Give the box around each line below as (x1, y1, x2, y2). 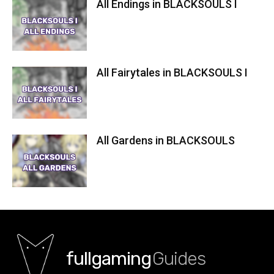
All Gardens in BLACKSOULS (97, 134, 235, 147)
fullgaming (66, 248, 151, 270)
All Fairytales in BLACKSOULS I (97, 65, 248, 79)
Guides (152, 248, 206, 270)
